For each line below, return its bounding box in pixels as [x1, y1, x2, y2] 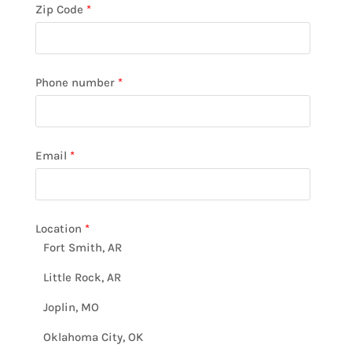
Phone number [35, 75, 115, 90]
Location [35, 222, 82, 236]
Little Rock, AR [42, 270, 121, 284]
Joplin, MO [42, 300, 99, 314]
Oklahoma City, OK [42, 330, 143, 344]
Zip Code [35, 2, 83, 16]
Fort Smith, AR [42, 240, 122, 255]
